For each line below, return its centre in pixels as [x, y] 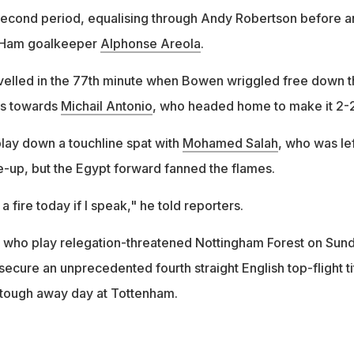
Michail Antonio [106, 105]
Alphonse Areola [150, 43]
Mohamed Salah [230, 143]
